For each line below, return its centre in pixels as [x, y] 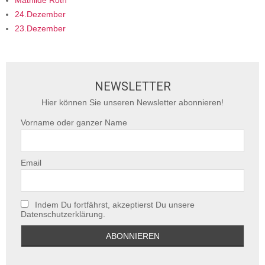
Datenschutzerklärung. [63, 214]
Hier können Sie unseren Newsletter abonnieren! [132, 103]
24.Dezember [40, 14]
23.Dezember [40, 29]
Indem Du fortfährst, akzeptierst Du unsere [114, 204]
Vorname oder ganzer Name [74, 123]
